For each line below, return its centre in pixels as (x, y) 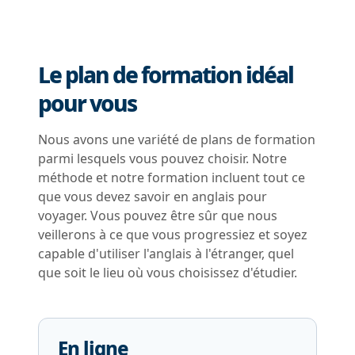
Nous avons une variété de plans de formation (177, 139)
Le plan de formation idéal (166, 74)
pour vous (87, 103)
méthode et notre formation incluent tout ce (172, 177)
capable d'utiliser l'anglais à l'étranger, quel (166, 254)
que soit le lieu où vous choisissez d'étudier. (168, 273)
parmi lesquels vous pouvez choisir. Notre (162, 158)
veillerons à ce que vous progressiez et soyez (173, 235)
